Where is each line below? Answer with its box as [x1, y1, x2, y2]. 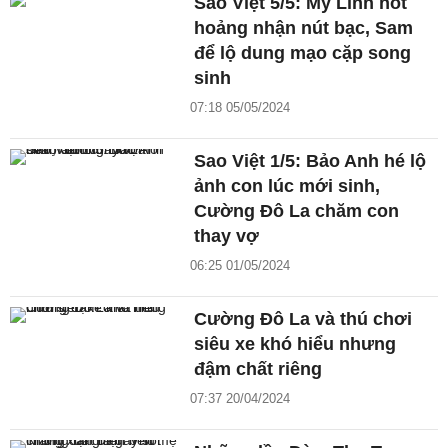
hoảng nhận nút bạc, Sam [194, 17, 414, 38]
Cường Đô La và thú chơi [194, 308, 413, 329]
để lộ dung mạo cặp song [194, 42, 412, 63]
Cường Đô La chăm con [194, 200, 400, 221]
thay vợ [194, 225, 260, 246]
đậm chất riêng [194, 358, 323, 379]
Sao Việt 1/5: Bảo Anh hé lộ [194, 150, 427, 171]
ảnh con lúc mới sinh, [194, 175, 381, 196]
